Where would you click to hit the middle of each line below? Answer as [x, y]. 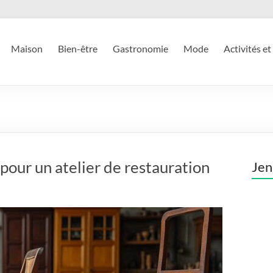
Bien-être [78, 48]
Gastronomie [140, 48]
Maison [27, 48]
